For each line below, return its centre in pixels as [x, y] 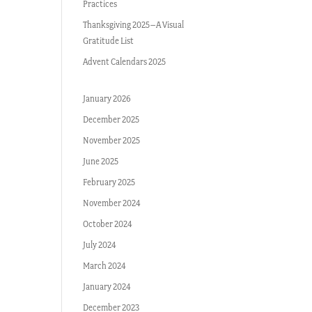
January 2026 [107, 99]
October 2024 [108, 224]
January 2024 [107, 287]
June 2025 [101, 161]
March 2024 [105, 266]
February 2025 [109, 182]
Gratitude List [109, 41]
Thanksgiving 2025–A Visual [134, 25]
